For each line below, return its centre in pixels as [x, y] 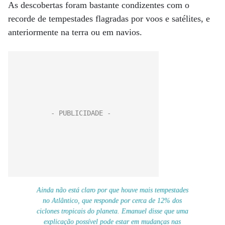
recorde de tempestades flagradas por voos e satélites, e [109, 19]
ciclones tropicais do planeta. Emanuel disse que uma [112, 211]
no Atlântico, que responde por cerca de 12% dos [113, 200]
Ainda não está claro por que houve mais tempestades [112, 190]
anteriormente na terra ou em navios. [75, 32]
